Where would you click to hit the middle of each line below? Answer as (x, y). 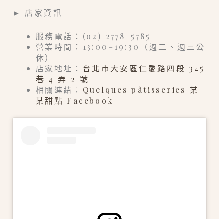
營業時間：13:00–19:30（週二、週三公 (120, 46)
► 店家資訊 (37, 12)
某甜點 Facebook (75, 100)
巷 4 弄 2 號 (62, 79)
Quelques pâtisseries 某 (141, 89)
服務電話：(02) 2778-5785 (93, 36)
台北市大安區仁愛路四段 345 (144, 68)
